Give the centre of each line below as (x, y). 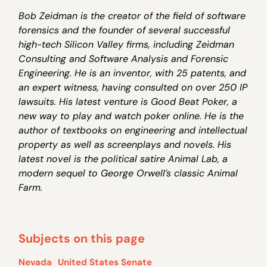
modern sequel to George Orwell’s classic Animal (128, 173)
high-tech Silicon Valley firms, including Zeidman (127, 44)
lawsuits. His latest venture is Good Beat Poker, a (128, 101)
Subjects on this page (82, 239)
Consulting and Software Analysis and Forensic (124, 58)
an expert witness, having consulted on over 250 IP (133, 87)
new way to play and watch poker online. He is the (131, 116)
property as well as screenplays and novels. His (125, 144)
